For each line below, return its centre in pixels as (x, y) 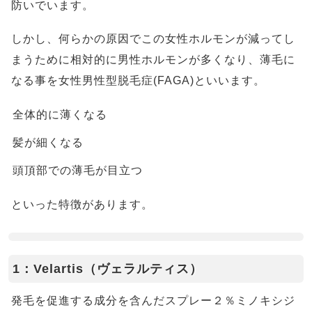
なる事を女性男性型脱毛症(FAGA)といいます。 (138, 80)
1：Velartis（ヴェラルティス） (108, 269)
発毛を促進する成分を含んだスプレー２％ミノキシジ (153, 301)
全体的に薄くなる (60, 115)
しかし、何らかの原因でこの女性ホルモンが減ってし (153, 39)
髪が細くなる (48, 142)
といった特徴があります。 (82, 204)
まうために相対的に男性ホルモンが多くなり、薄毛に (153, 60)
